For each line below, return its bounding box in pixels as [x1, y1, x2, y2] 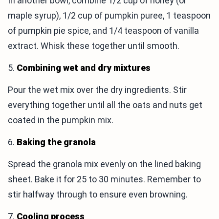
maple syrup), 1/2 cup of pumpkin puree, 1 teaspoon [8, 10, 211, 21]
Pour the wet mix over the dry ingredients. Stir [8, 85, 187, 95]
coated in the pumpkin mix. [8, 115, 113, 125]
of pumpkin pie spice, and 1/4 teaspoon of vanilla [8, 25, 199, 36]
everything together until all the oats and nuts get [8, 100, 202, 110]
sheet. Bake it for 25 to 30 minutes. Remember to [8, 174, 201, 184]
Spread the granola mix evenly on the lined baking [8, 159, 201, 169]
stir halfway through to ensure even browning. [8, 189, 188, 199]
